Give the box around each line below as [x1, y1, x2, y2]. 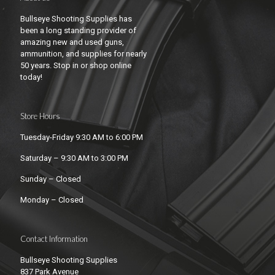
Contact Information [20, 234, 88, 244]
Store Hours [20, 111, 60, 122]
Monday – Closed [20, 195, 83, 205]
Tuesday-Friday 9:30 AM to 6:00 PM [20, 133, 143, 142]
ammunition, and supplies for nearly [20, 49, 147, 59]
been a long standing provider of [20, 26, 136, 36]
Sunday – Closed [20, 174, 81, 184]
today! [20, 72, 42, 82]
